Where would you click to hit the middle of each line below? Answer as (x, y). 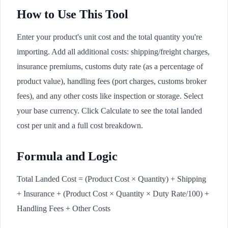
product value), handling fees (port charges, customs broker (112, 81)
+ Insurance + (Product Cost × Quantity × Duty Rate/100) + (113, 194)
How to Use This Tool (73, 14)
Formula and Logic (67, 156)
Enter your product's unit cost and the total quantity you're (109, 37)
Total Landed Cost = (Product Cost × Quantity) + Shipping (111, 179)
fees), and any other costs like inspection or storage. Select (110, 96)
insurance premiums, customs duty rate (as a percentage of (110, 66)
